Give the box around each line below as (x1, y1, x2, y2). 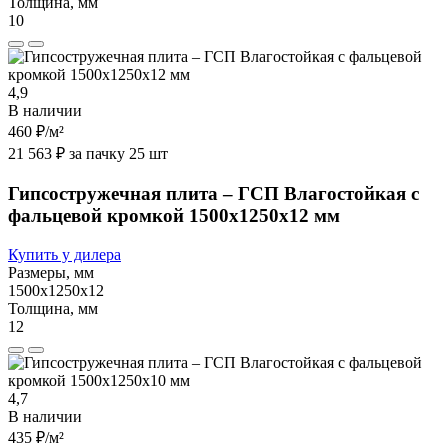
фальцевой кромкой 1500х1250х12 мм (8, 205, 340, 227)
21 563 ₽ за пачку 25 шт (8, 145, 168, 163)
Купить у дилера (8, 245, 121, 263)
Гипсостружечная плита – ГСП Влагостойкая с (8, 183, 419, 205)
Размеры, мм (8, 263, 94, 281)
